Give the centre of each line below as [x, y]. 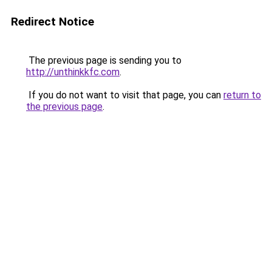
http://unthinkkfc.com [73, 72]
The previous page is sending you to [104, 60]
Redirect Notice [53, 22]
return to [242, 95]
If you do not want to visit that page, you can [125, 95]
